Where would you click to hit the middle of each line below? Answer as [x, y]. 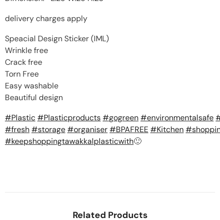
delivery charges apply [46, 18]
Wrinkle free [27, 50]
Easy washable [32, 86]
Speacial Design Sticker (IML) [57, 39]
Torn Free [22, 74]
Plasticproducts [72, 118]
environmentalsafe [180, 118]
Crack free [24, 62]
